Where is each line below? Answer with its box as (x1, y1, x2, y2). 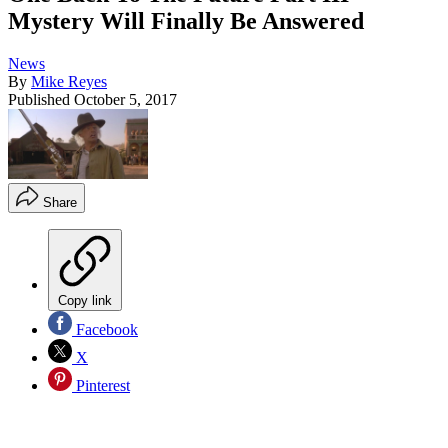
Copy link (58, 293, 112, 309)
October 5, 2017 (74, 91, 177, 109)
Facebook (72, 321, 138, 339)
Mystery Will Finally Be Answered (8, 8, 364, 35)
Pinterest (72, 377, 130, 395)
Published (8, 91, 74, 109)
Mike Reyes (31, 73, 107, 91)
